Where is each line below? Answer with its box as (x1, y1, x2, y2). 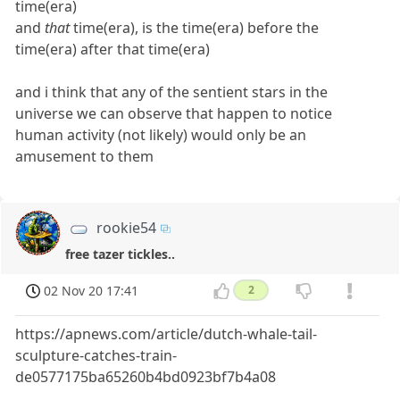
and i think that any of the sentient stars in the (15, 81, 329, 102)
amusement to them (15, 146, 154, 166)
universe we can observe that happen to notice (15, 103, 333, 123)
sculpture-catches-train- (15, 346, 178, 366)
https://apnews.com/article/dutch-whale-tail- (15, 324, 318, 345)
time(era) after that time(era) (15, 38, 211, 59)
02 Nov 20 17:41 (44, 282, 139, 300)
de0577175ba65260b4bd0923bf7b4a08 (15, 367, 277, 387)
